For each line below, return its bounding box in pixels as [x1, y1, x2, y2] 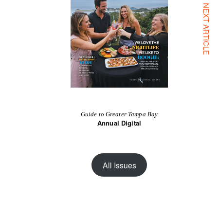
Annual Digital [97, 118, 141, 127]
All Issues [102, 159, 136, 170]
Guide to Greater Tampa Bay [80, 110, 158, 118]
